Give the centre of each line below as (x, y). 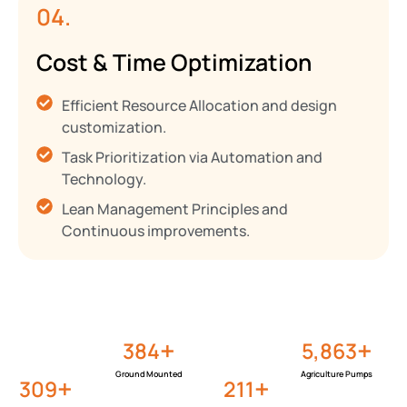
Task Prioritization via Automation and (192, 158)
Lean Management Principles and (174, 209)
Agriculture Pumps (337, 374)
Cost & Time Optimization (174, 63)
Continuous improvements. (155, 231)
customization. (114, 128)
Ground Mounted (149, 374)
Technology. (104, 179)
